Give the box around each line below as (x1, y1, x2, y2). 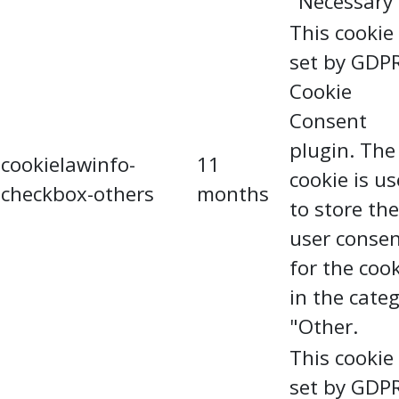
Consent (289, 107, 367, 134)
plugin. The (289, 136, 395, 164)
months (197, 180, 269, 208)
